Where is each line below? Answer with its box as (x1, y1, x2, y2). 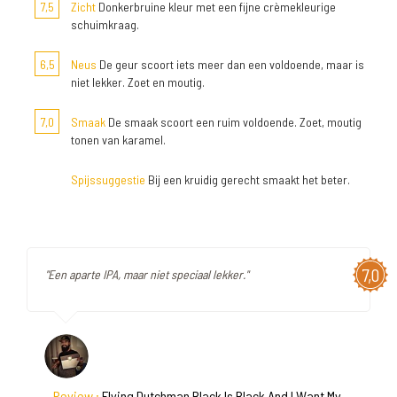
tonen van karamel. (71, 132, 166, 147)
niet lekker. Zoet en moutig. (71, 74, 205, 90)
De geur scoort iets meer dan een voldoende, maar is (97, 57, 364, 72)
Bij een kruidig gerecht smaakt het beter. (145, 172, 350, 187)
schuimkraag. (71, 17, 139, 32)
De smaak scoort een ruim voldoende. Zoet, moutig (105, 114, 362, 129)
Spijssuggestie (71, 172, 145, 187)
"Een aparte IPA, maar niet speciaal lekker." (45, 267, 248, 282)
